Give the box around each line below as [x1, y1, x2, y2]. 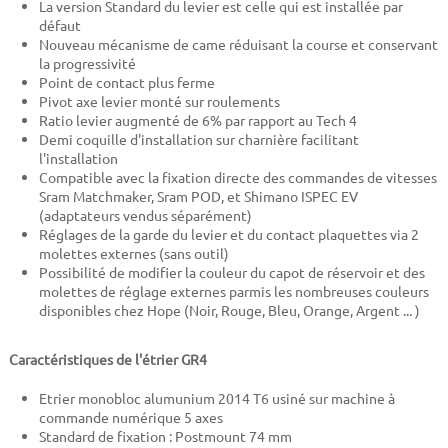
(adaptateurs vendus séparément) [38, 206, 252, 225]
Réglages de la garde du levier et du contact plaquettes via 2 [38, 225, 419, 244]
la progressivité [38, 54, 136, 73]
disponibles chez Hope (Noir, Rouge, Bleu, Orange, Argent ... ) [38, 301, 420, 320]
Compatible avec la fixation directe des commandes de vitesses [38, 168, 437, 187]
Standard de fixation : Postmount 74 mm [38, 427, 292, 446]
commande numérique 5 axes [38, 408, 223, 427]
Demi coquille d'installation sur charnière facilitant [38, 130, 359, 149]
